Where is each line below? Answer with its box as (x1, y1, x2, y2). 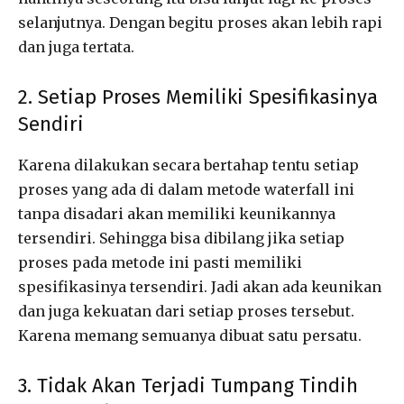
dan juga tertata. (18, 38, 134, 57)
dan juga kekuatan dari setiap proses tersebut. (18, 302, 354, 321)
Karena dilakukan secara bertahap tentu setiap (18, 156, 359, 175)
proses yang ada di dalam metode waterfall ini (18, 180, 354, 199)
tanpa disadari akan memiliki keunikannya (18, 205, 335, 224)
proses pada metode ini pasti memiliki (18, 253, 302, 272)
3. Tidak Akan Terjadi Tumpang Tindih (18, 373, 358, 399)
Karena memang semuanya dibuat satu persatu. (18, 326, 362, 345)
